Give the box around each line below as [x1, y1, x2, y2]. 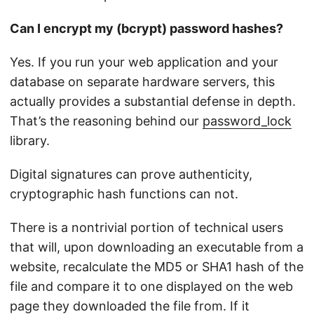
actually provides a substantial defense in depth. [10, 94, 296, 109]
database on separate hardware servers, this [10, 74, 275, 90]
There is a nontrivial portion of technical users [10, 220, 283, 235]
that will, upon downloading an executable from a [10, 240, 303, 255]
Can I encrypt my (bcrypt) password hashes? [10, 21, 283, 36]
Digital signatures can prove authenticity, [10, 167, 252, 182]
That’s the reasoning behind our [10, 114, 203, 129]
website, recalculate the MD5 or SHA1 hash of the [10, 259, 303, 275]
